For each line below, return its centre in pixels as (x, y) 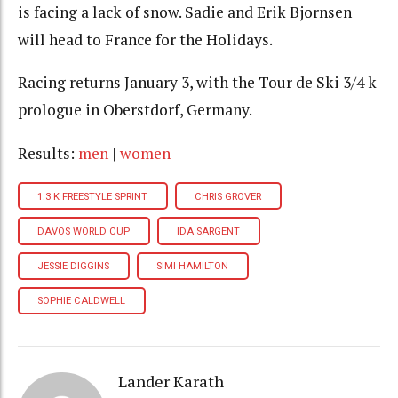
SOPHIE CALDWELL (82, 301)
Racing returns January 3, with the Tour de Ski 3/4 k (197, 83)
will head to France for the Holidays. (145, 39)
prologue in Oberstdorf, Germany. (135, 110)
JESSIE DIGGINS (74, 267)
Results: (48, 153)
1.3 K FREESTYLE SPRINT (93, 196)
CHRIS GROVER (228, 196)
